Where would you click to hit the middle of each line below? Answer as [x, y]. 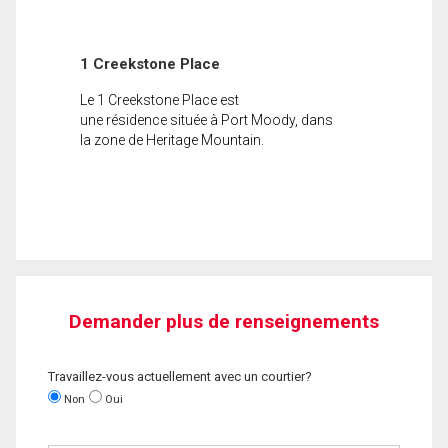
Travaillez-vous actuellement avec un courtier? [180, 376]
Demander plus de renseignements [224, 321]
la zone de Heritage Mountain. [172, 139]
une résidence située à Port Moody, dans [206, 119]
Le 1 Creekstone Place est [159, 99]
